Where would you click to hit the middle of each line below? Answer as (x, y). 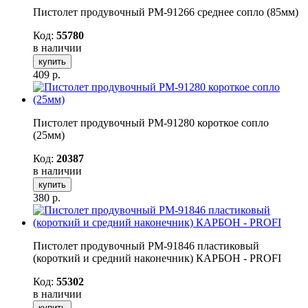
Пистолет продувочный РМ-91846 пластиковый (146, 245)
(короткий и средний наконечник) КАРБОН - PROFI (157, 258)
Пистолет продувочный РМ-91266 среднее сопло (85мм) (166, 12)
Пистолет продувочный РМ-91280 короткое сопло (151, 122)
